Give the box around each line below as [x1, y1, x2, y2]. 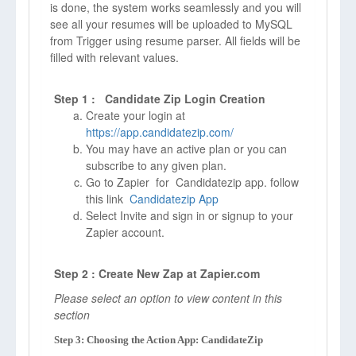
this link [86, 191, 130, 207]
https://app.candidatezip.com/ [86, 124, 234, 140]
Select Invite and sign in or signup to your [86, 207, 293, 223]
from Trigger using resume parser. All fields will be [50, 33, 300, 48]
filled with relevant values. [50, 49, 179, 65]
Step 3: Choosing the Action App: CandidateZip [54, 334, 263, 346]
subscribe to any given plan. [86, 157, 226, 173]
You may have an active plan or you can [86, 141, 287, 157]
